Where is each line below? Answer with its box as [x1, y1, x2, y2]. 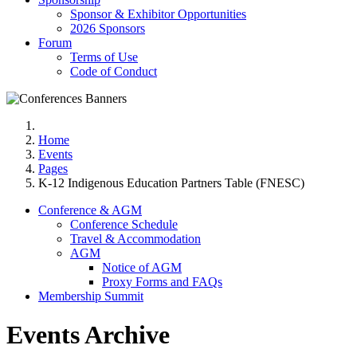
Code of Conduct [70, 64, 157, 78]
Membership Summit [38, 288, 143, 303]
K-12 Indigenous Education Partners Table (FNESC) [38, 175, 304, 190]
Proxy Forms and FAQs [102, 274, 222, 288]
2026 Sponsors [70, 21, 145, 35]
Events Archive [6, 320, 170, 349]
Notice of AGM [102, 260, 182, 274]
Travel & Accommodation [70, 231, 201, 245]
